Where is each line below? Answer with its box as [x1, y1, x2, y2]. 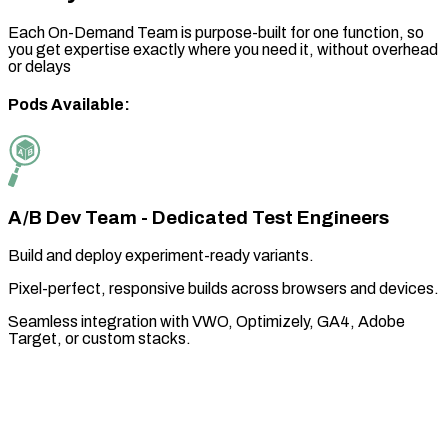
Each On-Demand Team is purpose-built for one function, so [8, 23, 424, 41]
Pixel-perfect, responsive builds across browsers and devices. [8, 279, 439, 297]
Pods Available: [8, 96, 130, 114]
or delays [8, 57, 71, 75]
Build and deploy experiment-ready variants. [8, 246, 314, 264]
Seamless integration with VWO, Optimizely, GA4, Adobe [8, 312, 405, 330]
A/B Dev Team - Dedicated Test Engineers [8, 208, 389, 229]
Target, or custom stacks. [8, 329, 191, 347]
